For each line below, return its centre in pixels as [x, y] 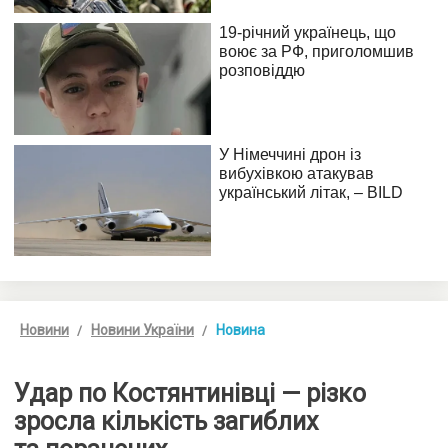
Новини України [142, 329]
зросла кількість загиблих [166, 421]
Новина [240, 329]
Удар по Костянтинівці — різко [190, 393]
